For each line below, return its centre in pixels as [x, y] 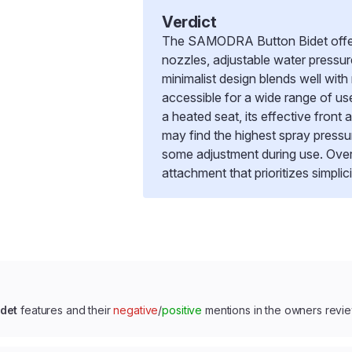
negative [136, 310]
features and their [66, 310]
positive [182, 310]
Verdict [189, 22]
